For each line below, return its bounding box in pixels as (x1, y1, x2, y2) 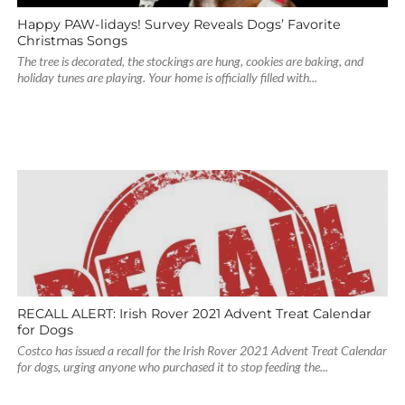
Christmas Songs (16, 33, 127, 49)
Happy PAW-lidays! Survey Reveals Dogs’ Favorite (16, 16, 341, 33)
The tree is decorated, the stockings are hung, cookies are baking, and (16, 53, 363, 69)
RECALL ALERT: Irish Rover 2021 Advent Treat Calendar (16, 306, 372, 322)
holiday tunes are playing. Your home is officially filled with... (16, 70, 317, 85)
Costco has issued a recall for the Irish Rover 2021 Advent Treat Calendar (16, 343, 387, 358)
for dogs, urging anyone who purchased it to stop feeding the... (16, 359, 328, 374)
